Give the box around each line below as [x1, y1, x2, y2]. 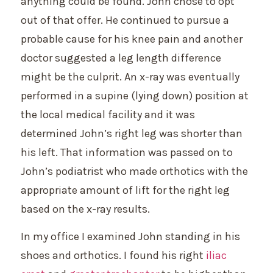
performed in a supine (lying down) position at [21, 88, 249, 102]
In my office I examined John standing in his [21, 230, 240, 244]
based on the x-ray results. [21, 202, 150, 216]
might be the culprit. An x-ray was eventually [21, 69, 239, 83]
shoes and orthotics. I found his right [21, 249, 206, 263]
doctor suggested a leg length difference [21, 51, 221, 65]
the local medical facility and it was [21, 107, 195, 121]
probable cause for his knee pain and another [21, 32, 243, 46]
